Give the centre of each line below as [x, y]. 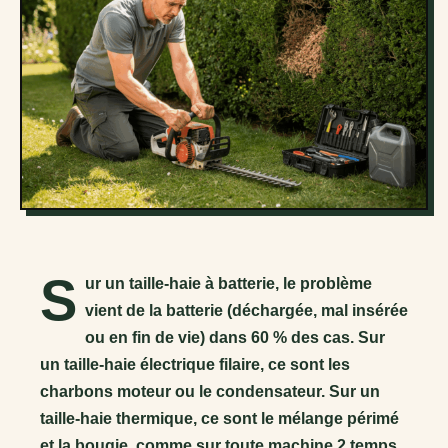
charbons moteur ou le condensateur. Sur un [210, 391]
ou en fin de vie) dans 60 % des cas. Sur [234, 337]
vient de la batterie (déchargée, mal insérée [246, 310]
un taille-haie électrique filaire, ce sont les [195, 364]
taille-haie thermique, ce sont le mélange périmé [219, 418]
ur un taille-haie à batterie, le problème [228, 283]
